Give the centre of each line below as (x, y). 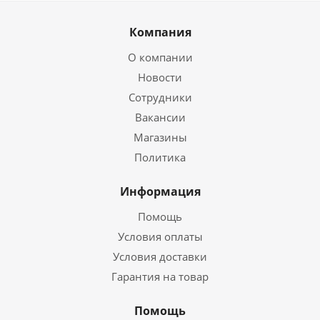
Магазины (160, 137)
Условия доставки (160, 256)
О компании (160, 57)
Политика (160, 157)
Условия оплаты (160, 236)
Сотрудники (160, 97)
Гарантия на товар (160, 276)
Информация (160, 191)
